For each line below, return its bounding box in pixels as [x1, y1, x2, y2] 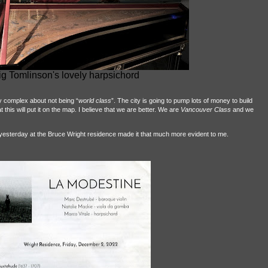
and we [230, 106, 254, 113]
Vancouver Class [180, 106, 231, 113]
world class [78, 97, 111, 104]
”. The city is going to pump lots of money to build [111, 97, 252, 104]
